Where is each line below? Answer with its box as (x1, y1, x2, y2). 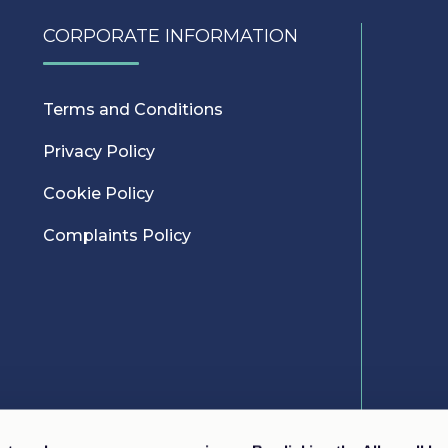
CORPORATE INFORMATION (43, 25, 299, 47)
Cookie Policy (43, 184, 155, 203)
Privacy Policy (43, 142, 156, 161)
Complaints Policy (43, 226, 192, 245)
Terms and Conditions (43, 100, 224, 119)
